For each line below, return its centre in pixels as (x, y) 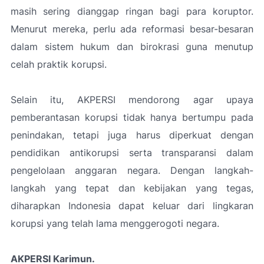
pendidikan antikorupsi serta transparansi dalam (132, 152)
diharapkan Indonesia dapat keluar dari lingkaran (132, 205)
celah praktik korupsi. (59, 64)
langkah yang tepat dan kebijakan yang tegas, (132, 188)
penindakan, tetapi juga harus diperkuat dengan (132, 135)
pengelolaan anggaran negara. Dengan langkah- (132, 170)
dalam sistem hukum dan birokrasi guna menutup (132, 46)
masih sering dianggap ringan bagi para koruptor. (132, 11)
